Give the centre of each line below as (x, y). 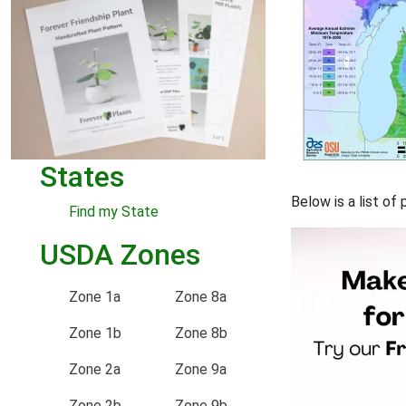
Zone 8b (201, 333)
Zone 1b (95, 333)
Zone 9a (200, 369)
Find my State (114, 211)
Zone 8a (200, 296)
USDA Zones (120, 254)
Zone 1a (95, 296)
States (82, 176)
